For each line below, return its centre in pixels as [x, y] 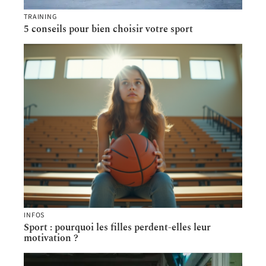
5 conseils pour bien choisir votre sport [108, 29]
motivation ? [51, 238]
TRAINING [40, 17]
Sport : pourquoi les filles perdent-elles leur [117, 228]
